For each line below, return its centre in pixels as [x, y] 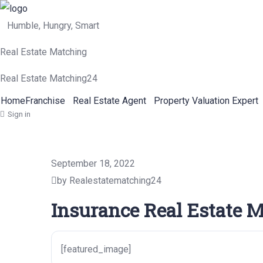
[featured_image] [96, 249]
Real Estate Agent [109, 101]
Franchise [45, 101]
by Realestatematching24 [109, 181]
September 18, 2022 [93, 163]
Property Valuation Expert [206, 101]
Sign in [19, 114]
